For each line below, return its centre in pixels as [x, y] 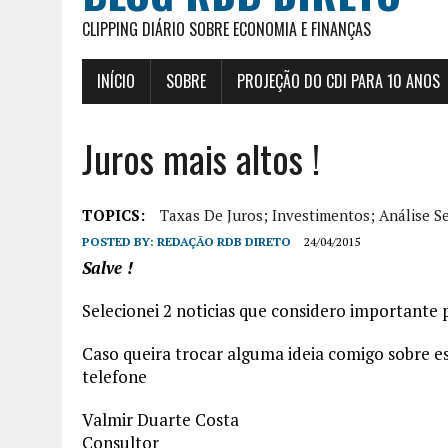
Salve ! [107, 267]
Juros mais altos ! [201, 157]
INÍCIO [116, 80]
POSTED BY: [119, 241]
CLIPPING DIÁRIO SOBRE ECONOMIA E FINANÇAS [226, 28]
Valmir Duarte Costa [160, 419]
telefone [114, 376]
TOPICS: [113, 214]
